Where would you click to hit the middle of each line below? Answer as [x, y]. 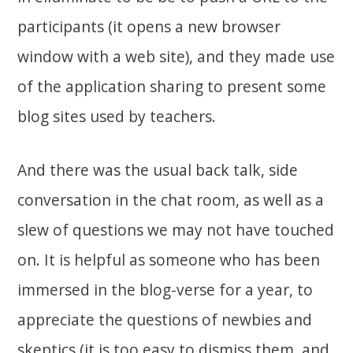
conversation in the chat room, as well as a [171, 200]
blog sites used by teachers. [117, 117]
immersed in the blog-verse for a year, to [165, 290]
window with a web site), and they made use [176, 57]
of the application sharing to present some [172, 87]
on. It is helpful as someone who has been [169, 260]
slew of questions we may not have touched [176, 230]
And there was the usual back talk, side [158, 170]
